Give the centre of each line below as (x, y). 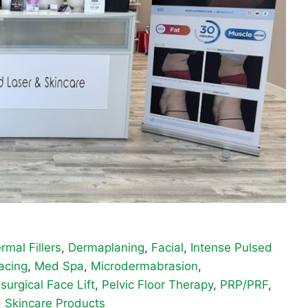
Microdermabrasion (144, 266)
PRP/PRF (244, 285)
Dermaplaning (106, 248)
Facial (167, 248)
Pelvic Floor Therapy (157, 285)
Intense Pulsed (231, 248)
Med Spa (59, 266)
